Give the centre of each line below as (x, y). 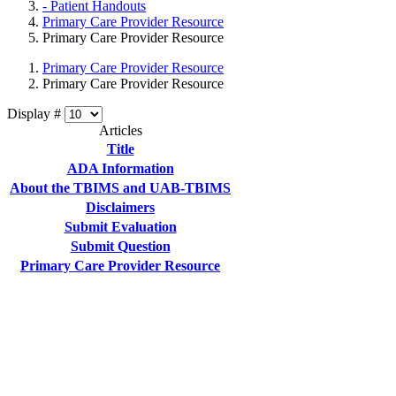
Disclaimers (120, 208)
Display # (36, 114)
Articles (120, 131)
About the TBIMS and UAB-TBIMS (120, 188)
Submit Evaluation (120, 227)
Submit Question (120, 247)
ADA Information (120, 169)
